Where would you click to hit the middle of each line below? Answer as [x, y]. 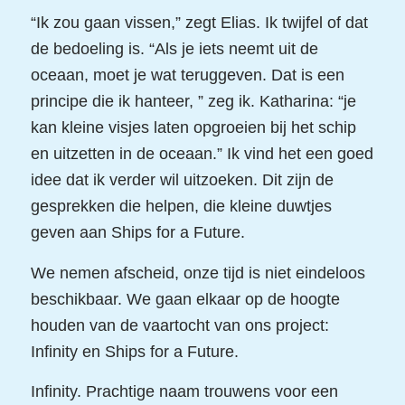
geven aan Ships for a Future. [137, 233]
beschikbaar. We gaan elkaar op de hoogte [185, 299]
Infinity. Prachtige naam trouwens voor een [184, 392]
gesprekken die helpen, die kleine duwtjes [181, 207]
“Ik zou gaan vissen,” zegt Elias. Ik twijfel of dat [199, 23]
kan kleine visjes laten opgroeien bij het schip [193, 128]
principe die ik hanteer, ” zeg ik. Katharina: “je [193, 102]
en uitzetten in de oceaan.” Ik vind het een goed [202, 154]
